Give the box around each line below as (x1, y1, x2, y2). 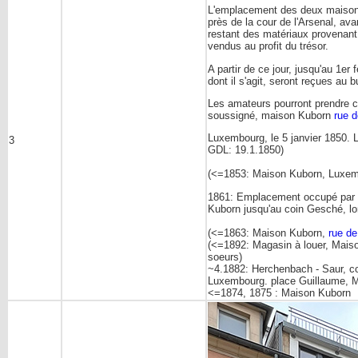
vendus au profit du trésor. (208, 40, 328, 53)
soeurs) (208, 250, 242, 263)
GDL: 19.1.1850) (208, 144, 284, 157)
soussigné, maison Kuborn (208, 109, 334, 121)
